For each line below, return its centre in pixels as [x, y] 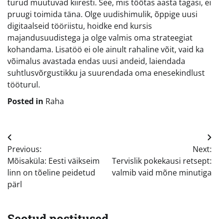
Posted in [26, 101]
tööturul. [24, 84]
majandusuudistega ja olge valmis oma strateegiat [100, 37]
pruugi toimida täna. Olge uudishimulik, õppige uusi [102, 14]
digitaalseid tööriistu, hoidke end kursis [80, 26]
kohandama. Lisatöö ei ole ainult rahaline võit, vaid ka [106, 49]
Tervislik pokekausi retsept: [162, 161]
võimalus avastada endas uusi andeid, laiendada [96, 61]
